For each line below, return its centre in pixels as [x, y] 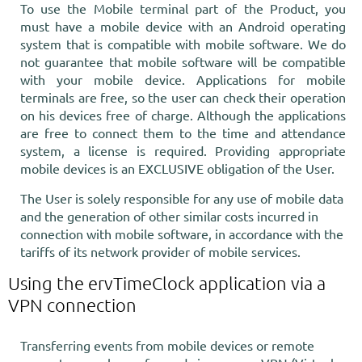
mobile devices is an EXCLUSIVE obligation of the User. [177, 168]
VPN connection [72, 305]
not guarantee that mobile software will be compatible [183, 61]
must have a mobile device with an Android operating [183, 26]
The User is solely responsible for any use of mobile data [182, 198]
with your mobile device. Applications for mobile [183, 79]
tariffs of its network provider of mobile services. [160, 251]
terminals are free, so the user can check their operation [183, 97]
